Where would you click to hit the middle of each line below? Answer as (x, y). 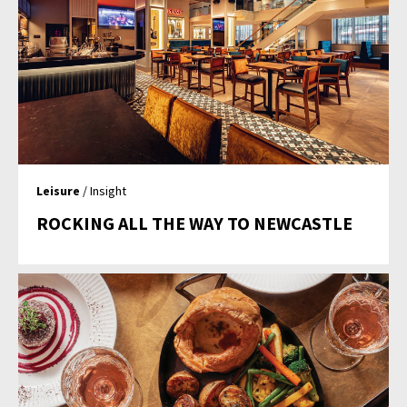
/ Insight (104, 190)
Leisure (59, 190)
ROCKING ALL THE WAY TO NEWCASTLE (195, 223)
